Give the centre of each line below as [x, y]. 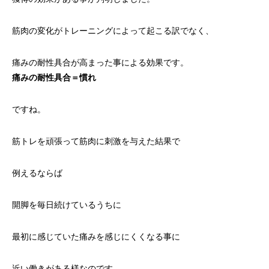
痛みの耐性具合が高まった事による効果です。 [100, 62]
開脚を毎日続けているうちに [67, 205]
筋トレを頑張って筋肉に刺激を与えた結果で [96, 141]
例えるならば [37, 173]
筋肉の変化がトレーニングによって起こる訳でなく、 [113, 31]
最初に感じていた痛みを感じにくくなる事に [96, 237]
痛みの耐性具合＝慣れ [54, 77]
